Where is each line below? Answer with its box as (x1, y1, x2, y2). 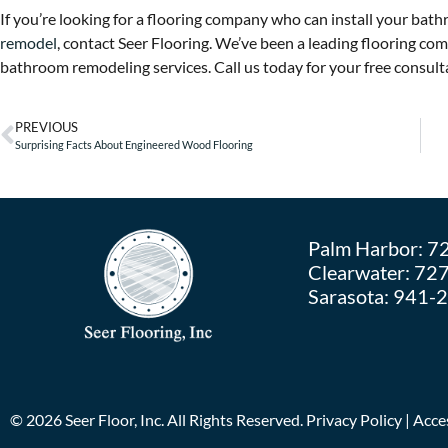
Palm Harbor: (307, 236, 427, 261)
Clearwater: (307, 260, 414, 285)
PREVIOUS (15, 119, 78, 136)
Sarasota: (307, 284, 393, 309)
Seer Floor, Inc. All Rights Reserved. (62, 409, 306, 429)
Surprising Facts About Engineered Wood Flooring (15, 138, 253, 152)
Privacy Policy (306, 409, 402, 429)
